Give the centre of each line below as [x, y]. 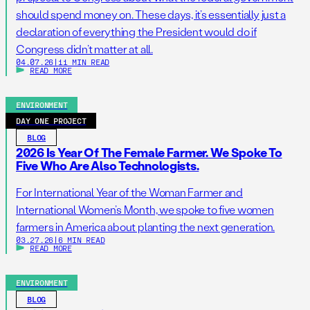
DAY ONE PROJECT [51, 121]
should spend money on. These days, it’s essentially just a [151, 15]
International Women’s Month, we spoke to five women [145, 210]
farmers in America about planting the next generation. [146, 227]
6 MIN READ [81, 240]
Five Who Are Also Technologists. [108, 166]
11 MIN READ [84, 62]
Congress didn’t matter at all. [84, 49]
